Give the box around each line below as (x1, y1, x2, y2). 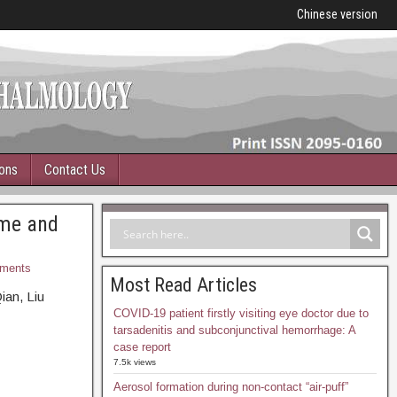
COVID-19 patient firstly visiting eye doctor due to (113, 307, 369, 320)
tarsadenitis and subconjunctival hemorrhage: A (113, 323, 355, 337)
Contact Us (44, 161, 105, 178)
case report (113, 340, 171, 354)
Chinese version (297, 7, 378, 21)
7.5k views (113, 357, 156, 367)
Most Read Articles (109, 274, 257, 296)
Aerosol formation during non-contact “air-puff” (113, 380, 348, 393)
